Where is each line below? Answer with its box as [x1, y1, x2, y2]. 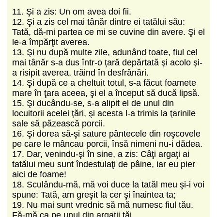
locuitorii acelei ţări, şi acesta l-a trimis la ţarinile [12, 108, 196, 118]
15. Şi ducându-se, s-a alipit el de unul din [12, 98, 174, 108]
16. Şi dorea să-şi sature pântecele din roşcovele [12, 128, 201, 139]
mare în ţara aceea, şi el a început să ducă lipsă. [12, 88, 202, 98]
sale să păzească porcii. [12, 118, 108, 128]
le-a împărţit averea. [12, 37, 92, 47]
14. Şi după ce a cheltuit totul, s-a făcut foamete [12, 77, 196, 88]
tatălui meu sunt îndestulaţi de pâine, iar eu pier [12, 159, 195, 169]
